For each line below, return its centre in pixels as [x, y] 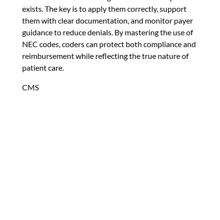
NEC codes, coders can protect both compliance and [109, 44]
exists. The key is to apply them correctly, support [104, 8]
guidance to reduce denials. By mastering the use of [107, 32]
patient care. [43, 67]
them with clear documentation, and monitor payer [107, 20]
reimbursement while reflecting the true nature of [105, 55]
